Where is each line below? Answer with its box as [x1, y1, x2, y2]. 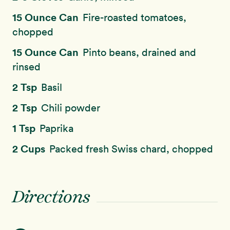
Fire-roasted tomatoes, [83, 11, 186, 24]
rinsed [12, 61, 41, 73]
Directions [12, 186, 90, 210]
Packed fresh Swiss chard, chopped [49, 143, 213, 155]
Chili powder [41, 102, 100, 114]
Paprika [40, 122, 73, 135]
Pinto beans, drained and [83, 46, 196, 59]
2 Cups [12, 142, 48, 156]
